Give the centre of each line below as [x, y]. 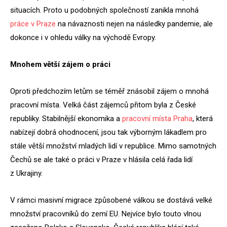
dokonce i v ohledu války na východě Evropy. [83, 37]
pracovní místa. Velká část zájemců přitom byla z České [103, 105]
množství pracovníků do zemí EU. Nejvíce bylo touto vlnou [106, 214]
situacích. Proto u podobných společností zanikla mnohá [104, 10]
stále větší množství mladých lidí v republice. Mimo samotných [113, 146]
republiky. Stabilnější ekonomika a [66, 119]
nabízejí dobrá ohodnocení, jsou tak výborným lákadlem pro [108, 132]
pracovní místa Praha [157, 119]
